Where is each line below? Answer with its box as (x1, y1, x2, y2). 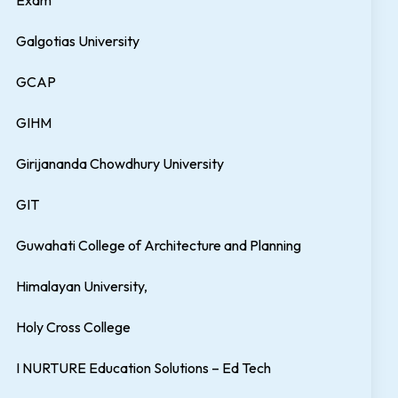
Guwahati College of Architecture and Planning (16, 236, 301, 254)
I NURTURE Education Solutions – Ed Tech (16, 359, 271, 377)
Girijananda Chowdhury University (16, 155, 224, 172)
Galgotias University (16, 32, 139, 50)
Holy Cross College (16, 318, 131, 336)
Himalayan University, (16, 277, 147, 295)
